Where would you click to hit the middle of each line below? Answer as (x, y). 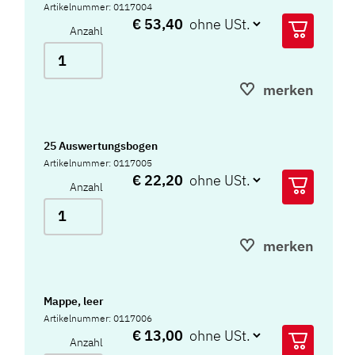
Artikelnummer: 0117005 (98, 162)
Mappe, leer (74, 302)
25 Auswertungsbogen (101, 145)
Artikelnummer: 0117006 (98, 319)
